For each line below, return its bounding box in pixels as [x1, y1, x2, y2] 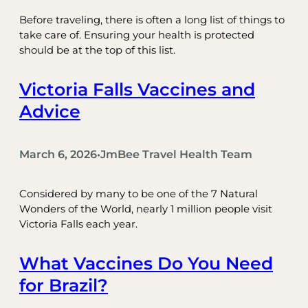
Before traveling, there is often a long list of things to [19, 14, 285, 27]
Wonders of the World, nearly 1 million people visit [19, 202, 272, 215]
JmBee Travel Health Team [100, 148, 252, 162]
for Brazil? [19, 274, 108, 296]
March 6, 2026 [19, 148, 97, 162]
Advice [19, 101, 80, 122]
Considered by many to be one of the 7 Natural [19, 187, 258, 200]
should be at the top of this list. [19, 44, 175, 57]
